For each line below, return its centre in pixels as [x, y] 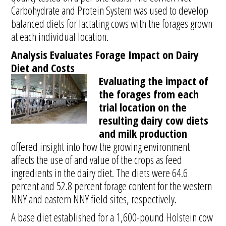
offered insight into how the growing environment [101, 146]
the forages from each [149, 94]
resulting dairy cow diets [154, 120]
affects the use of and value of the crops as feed [97, 159]
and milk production [143, 133]
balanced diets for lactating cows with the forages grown [112, 23]
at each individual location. [60, 36]
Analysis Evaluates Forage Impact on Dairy [105, 54]
